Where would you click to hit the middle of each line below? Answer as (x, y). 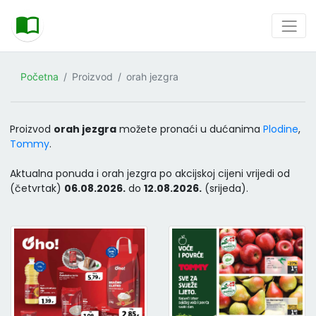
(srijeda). (225, 188)
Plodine (281, 129)
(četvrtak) (37, 188)
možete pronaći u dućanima (190, 129)
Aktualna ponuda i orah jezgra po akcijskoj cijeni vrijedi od (150, 173)
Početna (39, 77)
